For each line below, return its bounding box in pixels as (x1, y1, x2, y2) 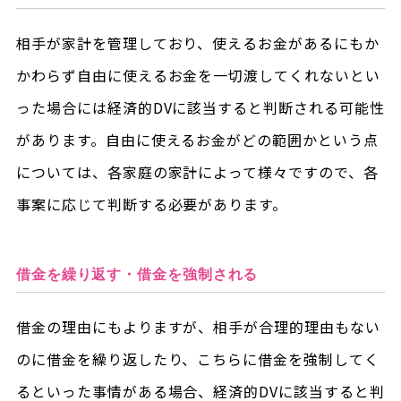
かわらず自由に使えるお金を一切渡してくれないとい (15, 64, 380, 86)
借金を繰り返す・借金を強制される (15, 266, 259, 282)
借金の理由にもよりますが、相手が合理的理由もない (15, 315, 380, 337)
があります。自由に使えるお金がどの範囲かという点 (15, 128, 379, 150)
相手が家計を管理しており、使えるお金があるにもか (15, 31, 380, 54)
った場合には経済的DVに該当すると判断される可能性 (15, 96, 385, 118)
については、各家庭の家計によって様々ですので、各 (15, 160, 379, 183)
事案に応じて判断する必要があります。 (15, 192, 288, 215)
